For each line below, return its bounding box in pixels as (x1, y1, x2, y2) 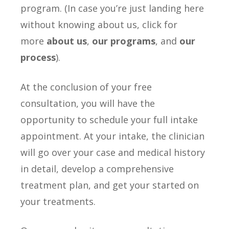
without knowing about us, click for (20, 18, 177, 31)
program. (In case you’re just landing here (20, 2, 204, 15)
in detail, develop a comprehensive (20, 162, 174, 175)
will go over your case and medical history (20, 146, 205, 158)
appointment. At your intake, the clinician (20, 129, 204, 142)
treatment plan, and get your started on (20, 178, 199, 191)
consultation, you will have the (20, 97, 155, 109)
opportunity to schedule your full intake (20, 113, 198, 126)
